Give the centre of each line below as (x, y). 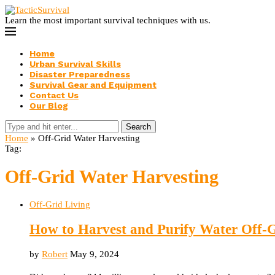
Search (138, 127)
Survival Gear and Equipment (93, 85)
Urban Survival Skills (75, 64)
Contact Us (54, 95)
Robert (55, 254)
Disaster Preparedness (80, 74)
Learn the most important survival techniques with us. (108, 20)
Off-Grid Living (60, 205)
